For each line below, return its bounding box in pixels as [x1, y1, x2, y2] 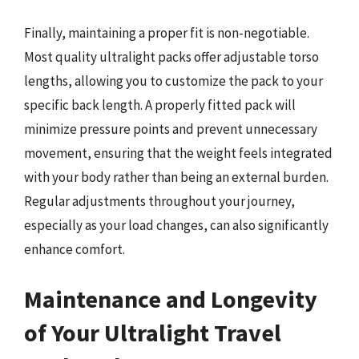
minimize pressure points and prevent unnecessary [24, 120, 317, 138]
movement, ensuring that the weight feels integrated [24, 144, 333, 162]
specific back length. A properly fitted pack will [24, 96, 296, 114]
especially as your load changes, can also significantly [24, 216, 329, 234]
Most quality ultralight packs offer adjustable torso [24, 48, 319, 66]
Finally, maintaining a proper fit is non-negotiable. [24, 24, 309, 42]
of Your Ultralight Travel [24, 317, 281, 348]
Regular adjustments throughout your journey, [24, 192, 295, 210]
